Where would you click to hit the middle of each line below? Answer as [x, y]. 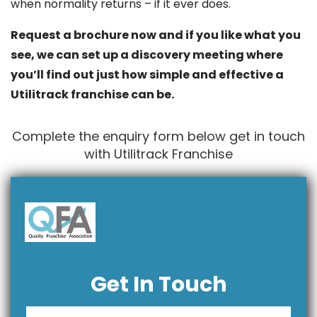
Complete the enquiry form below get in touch [158, 136]
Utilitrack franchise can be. [92, 94]
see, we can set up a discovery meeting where [147, 54]
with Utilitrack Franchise [158, 154]
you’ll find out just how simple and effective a [147, 74]
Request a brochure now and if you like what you [156, 35]
